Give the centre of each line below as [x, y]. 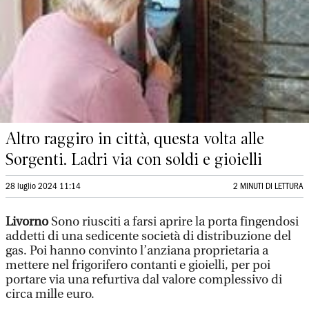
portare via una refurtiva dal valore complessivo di [144, 280]
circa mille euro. [50, 294]
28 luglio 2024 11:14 [43, 187]
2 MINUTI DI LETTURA [268, 187]
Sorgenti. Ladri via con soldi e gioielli [134, 159]
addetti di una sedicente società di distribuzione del [148, 236]
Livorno [28, 222]
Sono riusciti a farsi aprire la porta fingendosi [175, 222]
